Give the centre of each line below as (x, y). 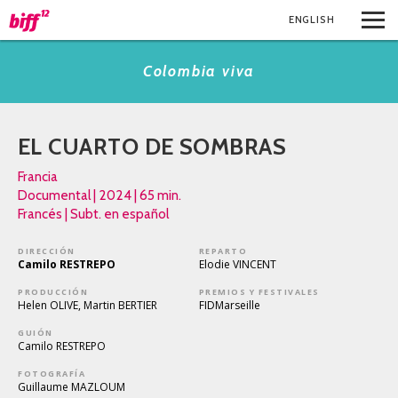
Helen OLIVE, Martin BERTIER (88, 305)
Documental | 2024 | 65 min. (99, 195)
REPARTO (223, 251)
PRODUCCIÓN (53, 292)
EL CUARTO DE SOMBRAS (152, 146)
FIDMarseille (229, 305)
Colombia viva (199, 71)
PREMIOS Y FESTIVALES (259, 292)
